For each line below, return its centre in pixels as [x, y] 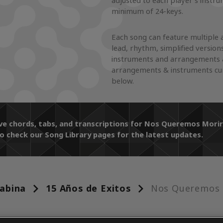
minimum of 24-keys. [147, 11]
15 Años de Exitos [88, 189]
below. [123, 81]
